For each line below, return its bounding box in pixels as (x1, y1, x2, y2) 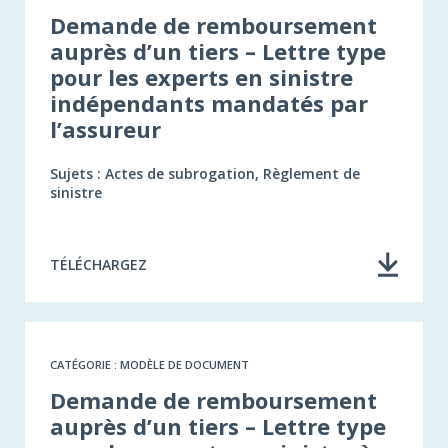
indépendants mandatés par (50, 87, 368, 118)
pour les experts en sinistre (50, 61, 353, 92)
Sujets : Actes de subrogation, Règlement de (50, 163, 360, 183)
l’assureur (50, 113, 161, 144)
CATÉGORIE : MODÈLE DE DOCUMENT (50, 356, 249, 372)
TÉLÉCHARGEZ (50, 254, 147, 274)
